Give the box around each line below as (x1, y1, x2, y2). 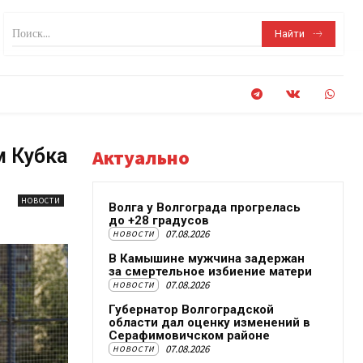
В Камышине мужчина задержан (109, 251, 305, 266)
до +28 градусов (109, 213, 209, 228)
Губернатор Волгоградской (109, 302, 274, 317)
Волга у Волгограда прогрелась (109, 200, 301, 215)
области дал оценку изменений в (109, 315, 310, 330)
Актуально (92, 145, 190, 170)
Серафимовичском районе (109, 328, 270, 343)
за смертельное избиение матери (109, 264, 312, 279)
